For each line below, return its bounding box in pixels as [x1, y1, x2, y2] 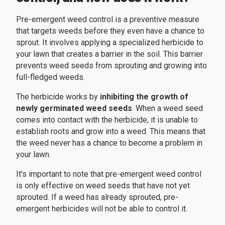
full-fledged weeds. [16, 72, 85, 82]
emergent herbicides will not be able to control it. [16, 204, 187, 214]
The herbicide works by [16, 92, 100, 102]
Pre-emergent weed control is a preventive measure [16, 15, 199, 25]
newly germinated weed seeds [16, 103, 132, 114]
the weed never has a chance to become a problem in [16, 138, 202, 148]
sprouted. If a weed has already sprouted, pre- [16, 192, 178, 202]
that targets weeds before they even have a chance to [16, 26, 204, 36]
